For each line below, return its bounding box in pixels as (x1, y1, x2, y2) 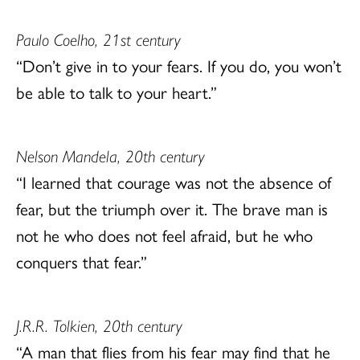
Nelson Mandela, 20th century (16, 142, 205, 167)
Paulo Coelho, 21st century (16, 26, 181, 51)
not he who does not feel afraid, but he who (16, 222, 313, 247)
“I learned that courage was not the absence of (16, 169, 331, 194)
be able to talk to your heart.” (16, 79, 217, 104)
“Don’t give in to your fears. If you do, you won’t (16, 52, 342, 77)
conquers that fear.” (16, 248, 147, 273)
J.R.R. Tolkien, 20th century (16, 312, 182, 337)
